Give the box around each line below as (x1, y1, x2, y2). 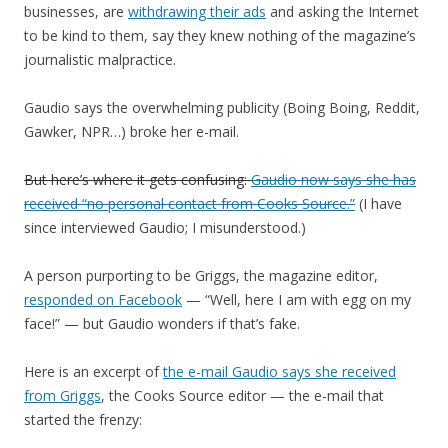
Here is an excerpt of (24, 361, 163, 381)
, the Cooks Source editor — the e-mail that (101, 385, 384, 405)
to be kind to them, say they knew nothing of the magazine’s (24, 25, 416, 45)
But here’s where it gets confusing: (24, 169, 251, 189)
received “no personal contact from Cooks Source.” (24, 193, 355, 213)
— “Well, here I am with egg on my (182, 289, 411, 309)
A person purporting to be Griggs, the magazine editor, (24, 265, 378, 285)
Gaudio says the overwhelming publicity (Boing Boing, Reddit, (24, 97, 420, 117)
